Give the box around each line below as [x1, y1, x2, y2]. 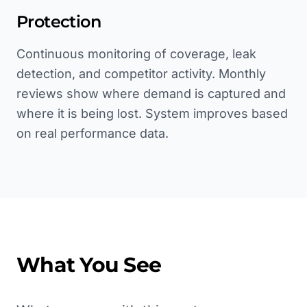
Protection [16, 12, 101, 32]
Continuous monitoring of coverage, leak [16, 47, 256, 61]
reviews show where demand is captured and [16, 86, 286, 101]
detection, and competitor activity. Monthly [16, 66, 266, 81]
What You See [16, 252, 161, 278]
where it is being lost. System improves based [16, 106, 288, 121]
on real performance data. [16, 126, 169, 140]
